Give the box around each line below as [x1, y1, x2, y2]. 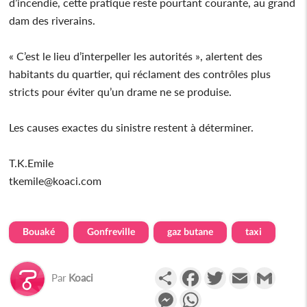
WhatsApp [201, 287, 254, 301]
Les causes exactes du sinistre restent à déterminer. [9, 120, 254, 134]
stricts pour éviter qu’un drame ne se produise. [9, 84, 232, 98]
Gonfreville [87, 225, 136, 237]
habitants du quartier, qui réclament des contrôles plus [9, 66, 271, 80]
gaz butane [167, 225, 214, 237]
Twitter [225, 265, 260, 279]
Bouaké [23, 225, 56, 237]
